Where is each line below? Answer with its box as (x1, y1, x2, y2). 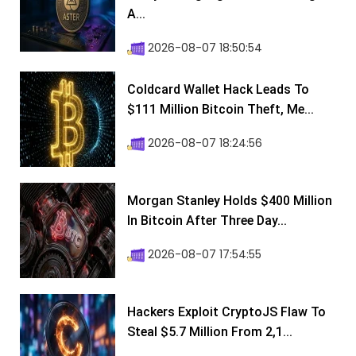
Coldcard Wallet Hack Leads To (127, 82, 309, 98)
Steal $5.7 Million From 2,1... (127, 324, 292, 340)
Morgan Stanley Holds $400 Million (127, 193, 332, 209)
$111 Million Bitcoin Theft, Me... (127, 102, 314, 118)
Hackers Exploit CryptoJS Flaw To (127, 304, 326, 320)
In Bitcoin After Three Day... (127, 213, 287, 229)
